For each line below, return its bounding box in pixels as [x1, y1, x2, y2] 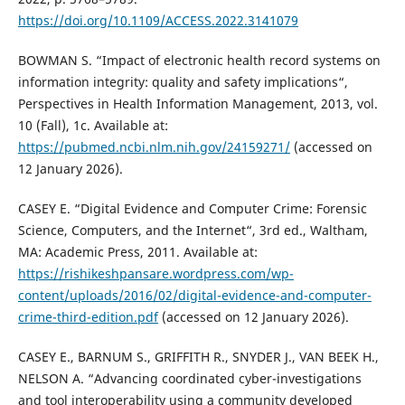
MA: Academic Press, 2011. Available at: [17, 243, 258, 261]
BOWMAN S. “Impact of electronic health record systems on [17, 52, 381, 70]
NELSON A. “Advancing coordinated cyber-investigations [17, 370, 362, 388]
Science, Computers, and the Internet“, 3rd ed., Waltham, [17, 221, 368, 240]
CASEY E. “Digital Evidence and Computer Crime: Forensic [17, 200, 367, 218]
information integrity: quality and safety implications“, [17, 73, 348, 91]
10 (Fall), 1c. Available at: [17, 117, 168, 135]
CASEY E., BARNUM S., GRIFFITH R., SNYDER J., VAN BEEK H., [17, 348, 379, 366]
